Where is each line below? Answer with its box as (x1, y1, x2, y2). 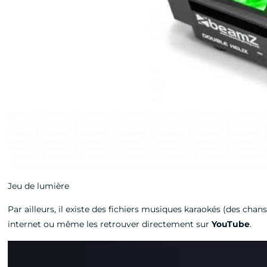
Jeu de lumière (8, 181, 70, 191)
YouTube (212, 219, 250, 229)
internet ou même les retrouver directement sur (8, 219, 212, 229)
